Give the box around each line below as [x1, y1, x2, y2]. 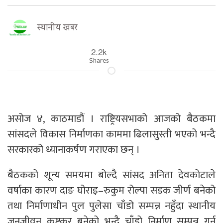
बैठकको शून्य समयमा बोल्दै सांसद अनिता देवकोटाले [7, 166, 216, 184]
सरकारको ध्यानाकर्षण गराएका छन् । [7, 140, 140, 158]
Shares [89, 54, 109, 66]
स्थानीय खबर [37, 21, 77, 35]
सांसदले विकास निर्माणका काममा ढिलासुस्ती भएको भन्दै [7, 125, 216, 143]
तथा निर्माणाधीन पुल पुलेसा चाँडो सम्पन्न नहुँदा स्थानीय [7, 197, 216, 215]
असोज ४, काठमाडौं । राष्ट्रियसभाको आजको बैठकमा [7, 110, 216, 127]
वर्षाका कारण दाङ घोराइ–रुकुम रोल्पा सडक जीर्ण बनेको [7, 181, 216, 199]
